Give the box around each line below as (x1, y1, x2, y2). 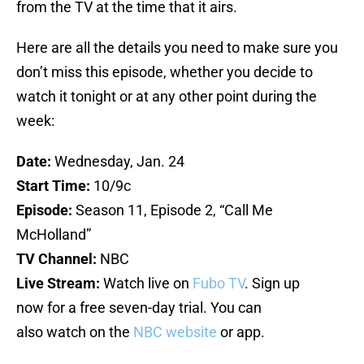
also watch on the (16, 323, 133, 341)
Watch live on (100, 275, 193, 292)
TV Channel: (16, 250, 97, 268)
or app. (217, 323, 265, 341)
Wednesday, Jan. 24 (51, 153, 184, 171)
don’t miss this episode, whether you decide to (16, 63, 313, 81)
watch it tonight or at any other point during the (16, 88, 317, 106)
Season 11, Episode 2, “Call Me (72, 201, 273, 219)
